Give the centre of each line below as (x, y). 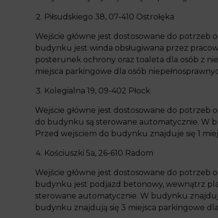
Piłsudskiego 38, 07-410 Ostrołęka (109, 17)
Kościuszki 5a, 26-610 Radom (99, 153)
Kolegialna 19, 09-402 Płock (97, 91)
